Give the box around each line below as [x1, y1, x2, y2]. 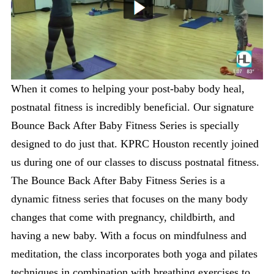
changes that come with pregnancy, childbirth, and [11, 210, 235, 223]
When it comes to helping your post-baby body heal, [11, 82, 245, 95]
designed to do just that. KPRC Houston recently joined [11, 137, 259, 150]
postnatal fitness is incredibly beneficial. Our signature [11, 100, 254, 113]
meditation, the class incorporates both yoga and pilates [11, 247, 257, 260]
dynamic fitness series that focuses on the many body [11, 192, 248, 205]
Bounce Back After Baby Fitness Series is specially [11, 119, 239, 131]
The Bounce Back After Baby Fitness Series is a [11, 174, 225, 187]
